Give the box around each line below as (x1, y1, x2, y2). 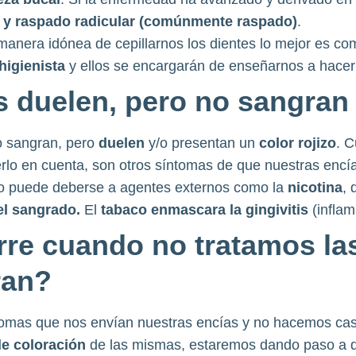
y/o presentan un (148, 135, 259, 151)
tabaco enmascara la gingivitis (100, 202, 312, 218)
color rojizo (258, 135, 336, 151)
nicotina (287, 180, 342, 195)
